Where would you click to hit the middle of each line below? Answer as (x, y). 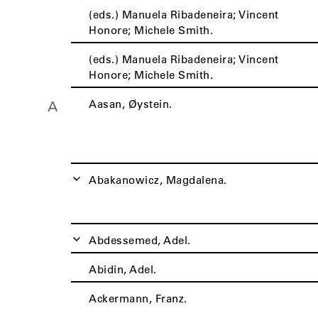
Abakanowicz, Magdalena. (158, 180)
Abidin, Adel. (123, 269)
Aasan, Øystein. (131, 104)
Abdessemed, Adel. (140, 240)
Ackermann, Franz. (138, 298)
